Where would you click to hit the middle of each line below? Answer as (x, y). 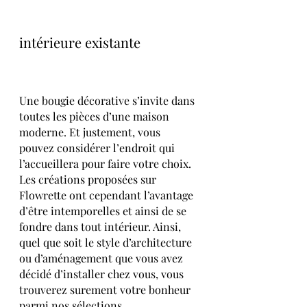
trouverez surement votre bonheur (106, 290)
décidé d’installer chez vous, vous (103, 274)
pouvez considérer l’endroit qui (98, 148)
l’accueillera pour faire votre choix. (107, 164)
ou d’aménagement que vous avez (102, 258)
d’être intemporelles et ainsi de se (104, 211)
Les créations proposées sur (89, 180)
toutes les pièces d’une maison (96, 116)
